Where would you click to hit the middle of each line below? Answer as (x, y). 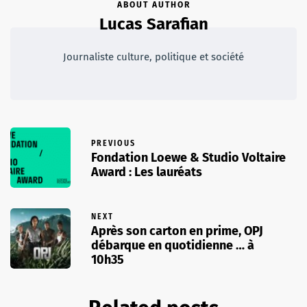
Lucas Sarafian (153, 24)
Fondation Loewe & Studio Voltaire (188, 157)
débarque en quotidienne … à (173, 246)
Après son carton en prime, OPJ (177, 231)
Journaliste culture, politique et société (153, 57)
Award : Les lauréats (147, 172)
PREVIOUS (113, 143)
